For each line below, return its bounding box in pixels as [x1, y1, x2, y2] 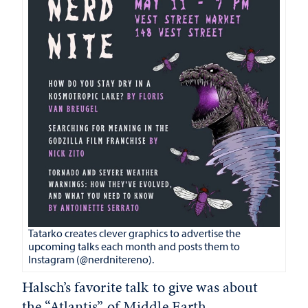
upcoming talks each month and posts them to [28, 239, 240, 253]
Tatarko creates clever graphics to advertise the [28, 226, 241, 240]
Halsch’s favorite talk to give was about [22, 276, 258, 298]
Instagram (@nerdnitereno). [28, 252, 154, 266]
